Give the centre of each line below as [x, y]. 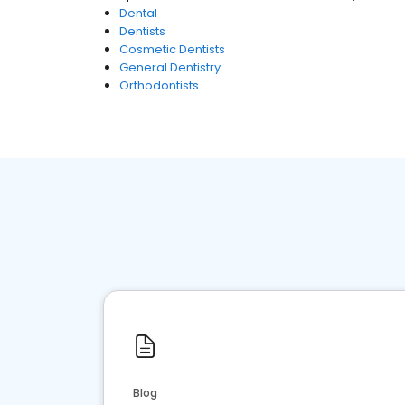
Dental [138, 13]
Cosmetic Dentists [172, 49]
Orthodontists [159, 85]
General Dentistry [170, 67]
